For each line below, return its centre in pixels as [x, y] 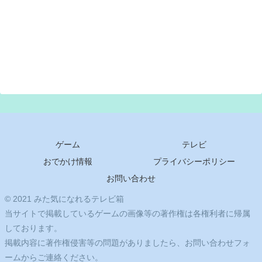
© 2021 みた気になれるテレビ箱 [64, 199]
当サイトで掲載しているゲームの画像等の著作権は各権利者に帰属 [127, 214]
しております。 [33, 228]
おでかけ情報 [68, 162]
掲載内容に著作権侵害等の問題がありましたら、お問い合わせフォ [127, 243]
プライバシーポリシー [194, 162]
